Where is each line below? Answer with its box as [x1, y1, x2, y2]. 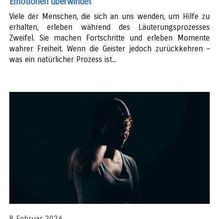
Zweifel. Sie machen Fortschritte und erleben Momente [9, 33, 210, 43]
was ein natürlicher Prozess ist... [9, 54, 117, 64]
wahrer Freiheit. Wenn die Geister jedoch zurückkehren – [9, 44, 210, 53]
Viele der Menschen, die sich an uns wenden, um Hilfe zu [9, 11, 210, 21]
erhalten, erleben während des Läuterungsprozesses [9, 22, 210, 32]
